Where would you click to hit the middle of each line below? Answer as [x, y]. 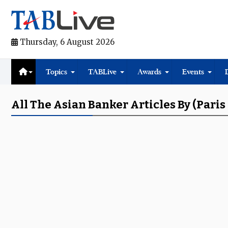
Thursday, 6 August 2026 [66, 42]
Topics [56, 72]
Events [193, 72]
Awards [149, 72]
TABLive [102, 72]
